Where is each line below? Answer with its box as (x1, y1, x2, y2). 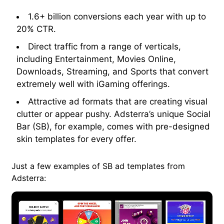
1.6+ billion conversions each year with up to (28, 11, 206, 21)
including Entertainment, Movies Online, (16, 53, 176, 64)
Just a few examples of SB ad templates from (11, 160, 185, 171)
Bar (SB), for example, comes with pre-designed (16, 121, 210, 131)
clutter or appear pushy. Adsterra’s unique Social (16, 108, 210, 119)
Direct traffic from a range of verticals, (28, 41, 181, 51)
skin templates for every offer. (16, 133, 136, 144)
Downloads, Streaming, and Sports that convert (16, 66, 208, 76)
